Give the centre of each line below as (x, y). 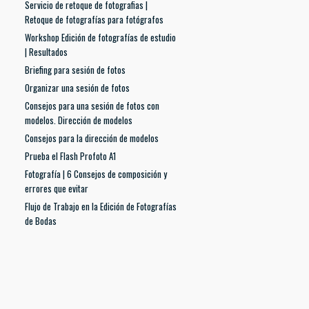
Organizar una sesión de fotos (77, 88)
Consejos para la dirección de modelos (92, 138)
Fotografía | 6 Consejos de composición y (96, 174)
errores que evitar (57, 188)
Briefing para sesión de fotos (75, 70)
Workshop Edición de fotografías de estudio (100, 37)
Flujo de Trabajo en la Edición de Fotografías (101, 206)
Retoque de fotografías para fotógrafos (94, 19)
